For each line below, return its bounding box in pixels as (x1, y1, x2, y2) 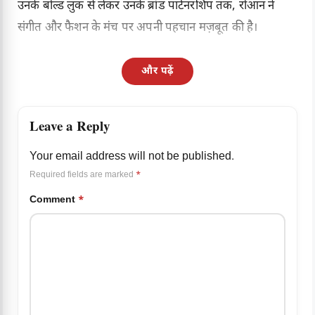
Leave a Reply (30, 118, 110, 140)
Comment (30, 193, 78, 207)
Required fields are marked (30, 169, 136, 181)
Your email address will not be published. (30, 150, 234, 165)
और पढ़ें (141, 65, 174, 79)
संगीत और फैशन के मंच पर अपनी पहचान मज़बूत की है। (18, 20, 258, 37)
